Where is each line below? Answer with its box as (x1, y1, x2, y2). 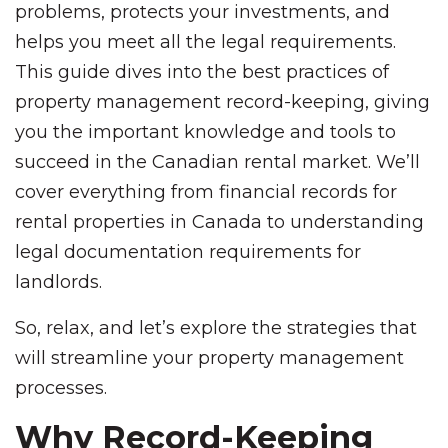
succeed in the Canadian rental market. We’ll (15, 151, 420, 173)
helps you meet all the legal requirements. (15, 31, 396, 53)
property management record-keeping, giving (15, 91, 430, 113)
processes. (15, 377, 107, 399)
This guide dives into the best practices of (15, 61, 389, 83)
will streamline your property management (15, 347, 404, 369)
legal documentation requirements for (15, 241, 361, 263)
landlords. (15, 271, 107, 293)
